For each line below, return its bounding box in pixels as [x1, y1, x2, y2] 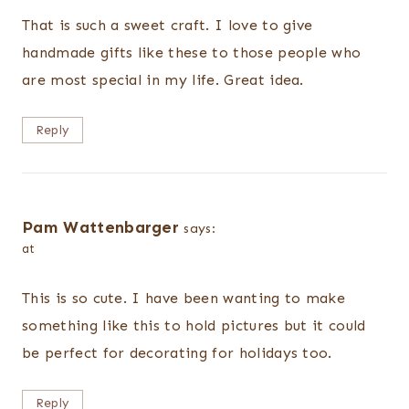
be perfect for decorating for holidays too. [22, 344, 332, 362]
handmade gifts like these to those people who [22, 43, 362, 61]
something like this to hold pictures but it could [22, 317, 366, 335]
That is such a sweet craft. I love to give [22, 16, 313, 34]
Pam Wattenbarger [22, 216, 180, 237]
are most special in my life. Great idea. [22, 70, 304, 89]
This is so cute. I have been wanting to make [22, 289, 346, 308]
